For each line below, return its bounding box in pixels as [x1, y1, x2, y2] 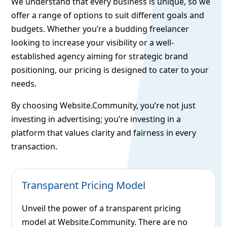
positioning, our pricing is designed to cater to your [11, 64, 209, 76]
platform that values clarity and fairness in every [11, 127, 197, 139]
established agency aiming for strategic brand [11, 51, 188, 62]
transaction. [11, 141, 58, 153]
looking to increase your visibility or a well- [11, 37, 174, 49]
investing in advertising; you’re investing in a [11, 113, 181, 125]
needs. [11, 78, 37, 90]
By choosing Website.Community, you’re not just [11, 100, 196, 111]
